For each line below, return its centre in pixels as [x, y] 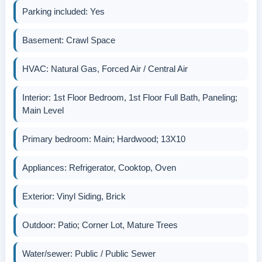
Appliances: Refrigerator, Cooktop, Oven [99, 168]
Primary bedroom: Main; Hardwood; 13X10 [104, 139]
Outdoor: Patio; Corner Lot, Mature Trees [100, 225]
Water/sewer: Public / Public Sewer [89, 254]
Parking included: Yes [63, 12]
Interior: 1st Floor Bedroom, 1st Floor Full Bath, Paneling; [130, 98]
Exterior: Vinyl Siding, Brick [74, 196]
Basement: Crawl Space [69, 40]
